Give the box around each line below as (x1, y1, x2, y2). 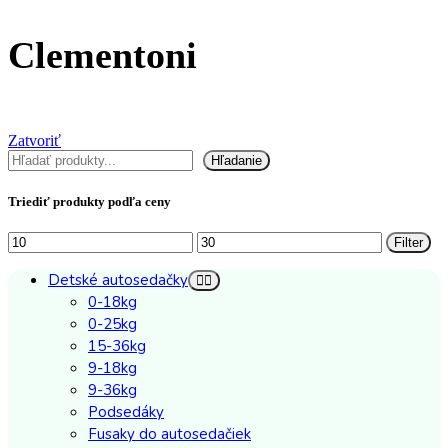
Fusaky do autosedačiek (88, 423, 251, 444)
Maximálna (196, 230, 267, 248)
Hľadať (7, 149, 55, 167)
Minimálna (7, 230, 75, 248)
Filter (394, 234, 423, 250)
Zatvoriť (8, 132, 61, 150)
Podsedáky (88, 401, 164, 422)
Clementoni (8, 33, 197, 76)
